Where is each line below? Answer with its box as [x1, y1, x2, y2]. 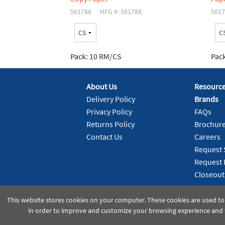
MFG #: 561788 [99, 7, 142, 17]
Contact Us [86, 131, 123, 142]
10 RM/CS [88, 51, 122, 61]
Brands [194, 93, 218, 104]
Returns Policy [86, 119, 135, 129]
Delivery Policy [86, 93, 135, 104]
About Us [86, 81, 117, 91]
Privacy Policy [86, 106, 132, 117]
